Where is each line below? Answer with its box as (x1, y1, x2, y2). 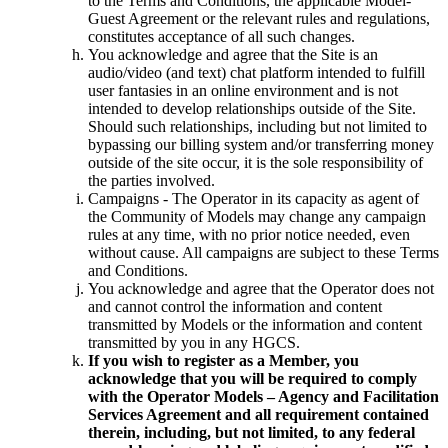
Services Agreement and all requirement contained (88, 406, 429, 424)
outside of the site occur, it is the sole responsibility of (88, 154, 423, 172)
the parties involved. (88, 172, 215, 190)
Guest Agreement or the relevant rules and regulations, (88, 10, 430, 28)
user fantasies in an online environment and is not (88, 82, 398, 100)
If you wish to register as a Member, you (88, 352, 359, 370)
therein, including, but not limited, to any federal (88, 424, 415, 442)
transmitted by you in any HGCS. (88, 334, 300, 352)
